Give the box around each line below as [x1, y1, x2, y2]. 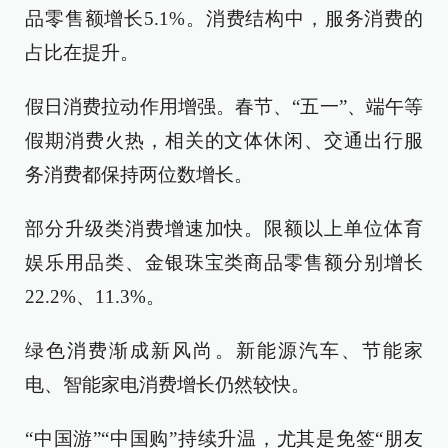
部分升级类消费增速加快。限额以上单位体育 [25, 218, 423, 239]
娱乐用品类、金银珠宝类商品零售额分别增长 [25, 252, 423, 273]
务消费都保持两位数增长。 [25, 164, 253, 185]
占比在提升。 [25, 42, 139, 63]
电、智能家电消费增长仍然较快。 [25, 374, 310, 395]
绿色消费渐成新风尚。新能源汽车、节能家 [25, 340, 423, 361]
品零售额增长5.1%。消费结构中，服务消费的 [25, 8, 423, 29]
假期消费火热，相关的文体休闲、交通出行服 [25, 130, 423, 151]
